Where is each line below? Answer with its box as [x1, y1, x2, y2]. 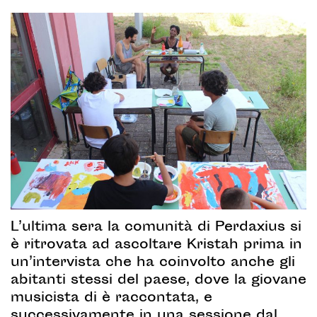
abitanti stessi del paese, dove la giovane [11, 271, 306, 292]
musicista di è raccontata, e [11, 289, 212, 309]
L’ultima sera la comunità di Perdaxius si [11, 218, 301, 238]
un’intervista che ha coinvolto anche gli [11, 253, 295, 274]
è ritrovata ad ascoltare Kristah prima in [11, 236, 302, 256]
